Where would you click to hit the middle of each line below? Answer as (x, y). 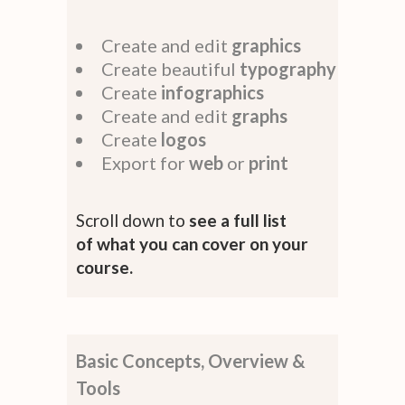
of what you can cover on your (192, 243)
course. (104, 267)
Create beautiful (170, 68)
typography (288, 68)
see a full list (238, 220)
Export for (145, 162)
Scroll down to (132, 220)
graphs (259, 115)
